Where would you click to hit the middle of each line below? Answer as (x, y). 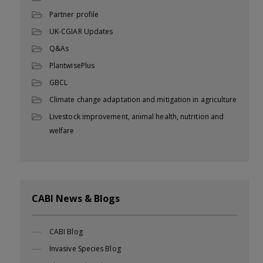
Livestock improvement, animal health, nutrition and (137, 116)
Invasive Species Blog (85, 248)
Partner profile (74, 14)
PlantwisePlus (72, 65)
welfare (62, 130)
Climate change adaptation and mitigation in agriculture (143, 99)
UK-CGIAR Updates (81, 31)
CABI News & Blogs (76, 198)
